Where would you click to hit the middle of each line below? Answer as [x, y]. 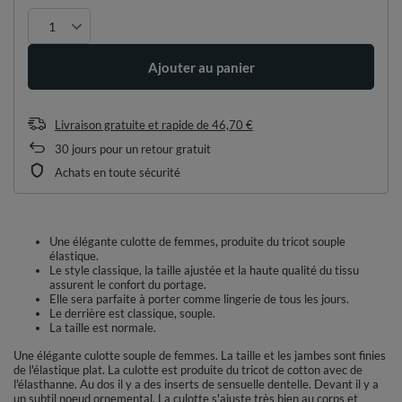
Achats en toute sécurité [118, 173]
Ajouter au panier [201, 67]
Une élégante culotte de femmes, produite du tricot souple [197, 242]
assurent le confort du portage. [128, 285]
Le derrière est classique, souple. [132, 314]
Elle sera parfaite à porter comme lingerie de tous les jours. [199, 299]
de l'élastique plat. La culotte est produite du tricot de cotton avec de [188, 370]
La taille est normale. [103, 328]
